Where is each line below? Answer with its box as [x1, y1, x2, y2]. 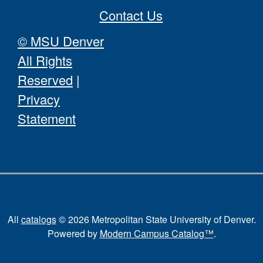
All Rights [18, 51, 72, 69]
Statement [18, 109, 76, 127]
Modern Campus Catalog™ [99, 227, 214, 240]
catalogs [21, 213, 56, 226]
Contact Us [99, 6, 163, 24]
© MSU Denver [18, 32, 104, 50]
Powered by [47, 227, 100, 240]
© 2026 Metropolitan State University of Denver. [56, 213, 256, 226]
